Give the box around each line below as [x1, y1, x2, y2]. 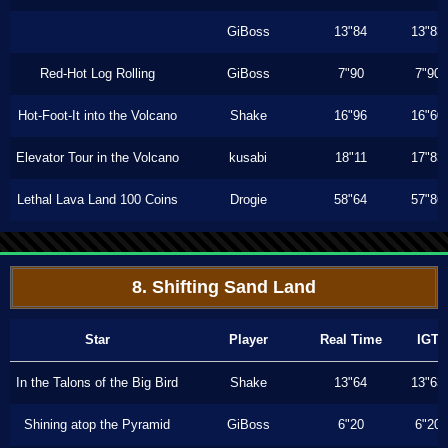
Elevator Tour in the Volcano [15, 150, 179, 165]
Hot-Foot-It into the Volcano [17, 108, 177, 123]
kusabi [229, 150, 267, 165]
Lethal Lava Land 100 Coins [16, 192, 178, 207]
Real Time [319, 332, 382, 347]
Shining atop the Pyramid [24, 417, 170, 432]
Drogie [229, 192, 267, 207]
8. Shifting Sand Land [132, 277, 316, 297]
